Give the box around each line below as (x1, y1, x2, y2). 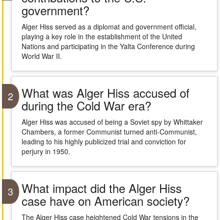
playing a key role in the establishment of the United (21, 31, 182, 41)
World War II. (21, 51, 62, 61)
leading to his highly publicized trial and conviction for (21, 137, 186, 146)
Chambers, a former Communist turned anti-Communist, (21, 127, 197, 137)
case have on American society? (21, 192, 190, 209)
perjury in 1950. (21, 146, 70, 156)
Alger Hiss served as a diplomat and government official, (21, 22, 196, 31)
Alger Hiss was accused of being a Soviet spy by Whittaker (21, 117, 203, 127)
